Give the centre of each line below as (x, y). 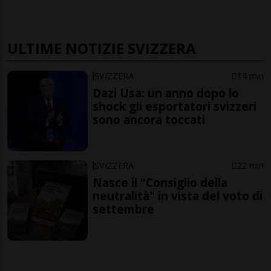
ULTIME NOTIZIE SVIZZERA (102, 48)
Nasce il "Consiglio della (160, 182)
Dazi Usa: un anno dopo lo (166, 93)
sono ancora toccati (149, 120)
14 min (250, 76)
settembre (124, 209)
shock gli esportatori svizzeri (175, 106)
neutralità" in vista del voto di (178, 195)
